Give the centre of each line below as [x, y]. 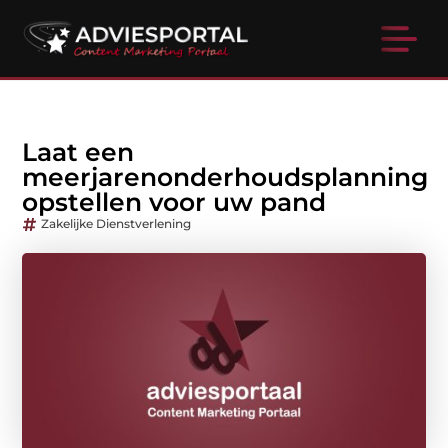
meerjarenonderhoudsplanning [225, 177]
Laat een [78, 152]
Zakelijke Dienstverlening [116, 224]
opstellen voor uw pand [174, 202]
